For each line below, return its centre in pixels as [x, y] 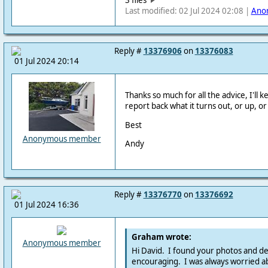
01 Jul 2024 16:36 [46, 205]
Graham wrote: [161, 237]
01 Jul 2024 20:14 [46, 61]
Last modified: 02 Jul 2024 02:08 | [188, 10]
